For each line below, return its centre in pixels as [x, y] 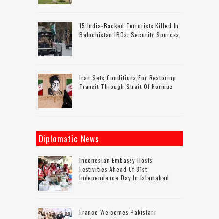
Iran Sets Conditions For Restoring [128, 77]
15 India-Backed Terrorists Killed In [129, 26]
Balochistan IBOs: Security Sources [129, 34]
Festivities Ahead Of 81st [113, 169]
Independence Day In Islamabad [124, 178]
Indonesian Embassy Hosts [116, 160]
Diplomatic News [69, 139]
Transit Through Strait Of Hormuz [126, 86]
